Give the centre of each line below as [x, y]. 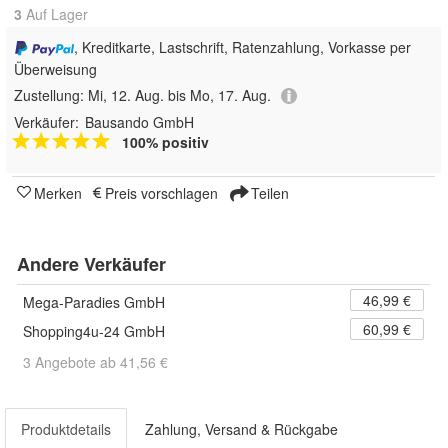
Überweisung [55, 68]
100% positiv [165, 142]
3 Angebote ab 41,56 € [95, 362]
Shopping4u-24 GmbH [94, 331]
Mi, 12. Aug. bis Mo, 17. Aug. [179, 94]
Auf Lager [55, 14]
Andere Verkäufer [91, 264]
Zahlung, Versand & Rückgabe [241, 429]
